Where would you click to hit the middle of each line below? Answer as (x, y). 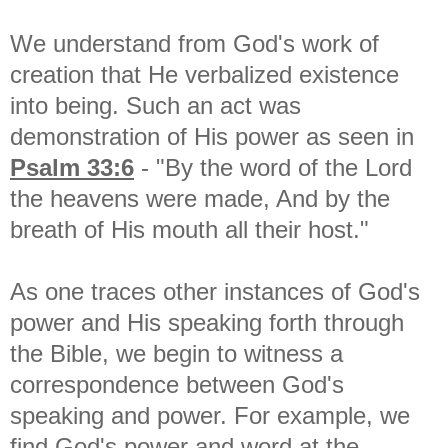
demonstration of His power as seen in (212, 136)
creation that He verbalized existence (204, 74)
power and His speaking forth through (207, 322)
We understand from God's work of (194, 43)
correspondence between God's (177, 384)
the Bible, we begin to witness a (176, 353)
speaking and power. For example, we (210, 415)
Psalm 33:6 (72, 167)
